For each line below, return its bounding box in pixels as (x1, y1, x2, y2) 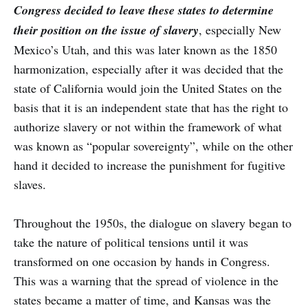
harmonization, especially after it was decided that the (14, 60, 283, 77)
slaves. (14, 175, 46, 192)
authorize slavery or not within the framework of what (14, 118, 282, 135)
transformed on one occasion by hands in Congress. (14, 252, 270, 269)
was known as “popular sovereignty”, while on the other (14, 137, 293, 154)
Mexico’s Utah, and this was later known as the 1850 (14, 41, 277, 58)
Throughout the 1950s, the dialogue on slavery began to (14, 214, 291, 231)
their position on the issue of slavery (14, 21, 199, 38)
